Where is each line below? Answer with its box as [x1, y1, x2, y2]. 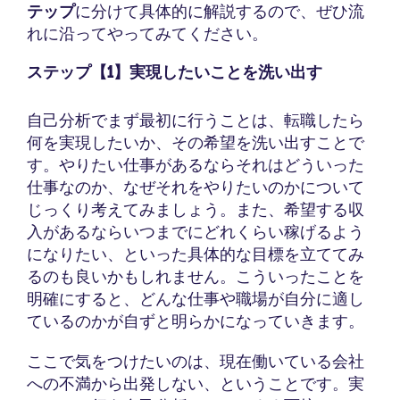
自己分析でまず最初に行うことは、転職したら [27, 111, 364, 130]
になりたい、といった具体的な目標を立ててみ [27, 245, 364, 264]
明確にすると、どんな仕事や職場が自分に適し [27, 289, 364, 309]
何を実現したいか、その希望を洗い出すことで [27, 133, 364, 153]
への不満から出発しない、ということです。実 [27, 374, 364, 394]
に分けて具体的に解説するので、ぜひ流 [75, 2, 364, 21]
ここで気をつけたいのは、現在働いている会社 [27, 352, 364, 371]
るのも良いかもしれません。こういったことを [27, 267, 364, 287]
